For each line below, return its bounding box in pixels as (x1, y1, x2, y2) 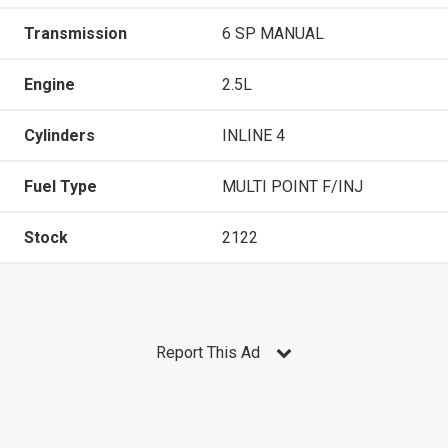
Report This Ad (156, 342, 260, 362)
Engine (24, 74, 75, 94)
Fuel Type (24, 176, 97, 196)
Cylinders (24, 125, 95, 145)
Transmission (24, 23, 127, 43)
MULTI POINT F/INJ (222, 176, 363, 196)
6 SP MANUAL (222, 23, 324, 43)
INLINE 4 (222, 125, 285, 145)
